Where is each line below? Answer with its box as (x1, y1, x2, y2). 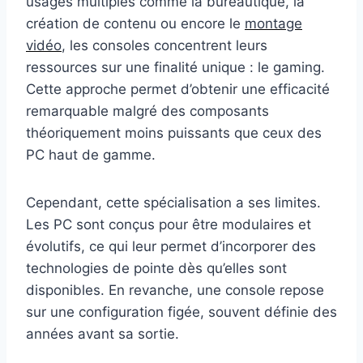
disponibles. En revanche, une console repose (26, 281, 324, 298)
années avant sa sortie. (26, 325, 179, 342)
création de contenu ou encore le (26, 15, 245, 32)
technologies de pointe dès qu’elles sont (26, 259, 287, 276)
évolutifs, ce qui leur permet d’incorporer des (26, 237, 316, 254)
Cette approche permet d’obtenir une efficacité (26, 80, 330, 97)
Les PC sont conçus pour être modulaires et (26, 216, 311, 233)
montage (245, 15, 302, 32)
